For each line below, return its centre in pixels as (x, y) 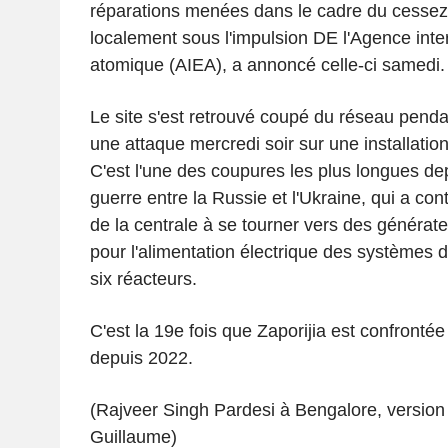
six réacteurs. (143, 278)
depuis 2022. (141, 357)
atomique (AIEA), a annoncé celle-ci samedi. (267, 64)
